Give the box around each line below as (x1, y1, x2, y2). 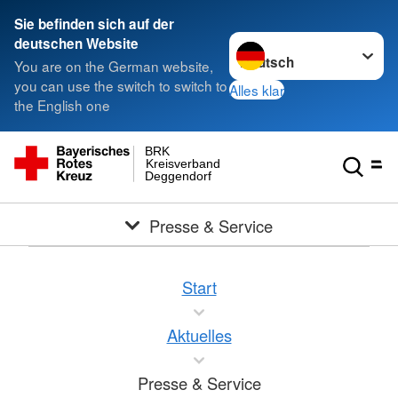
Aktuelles (166, 323, 232, 347)
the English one (14, 95, 110, 115)
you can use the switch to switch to (14, 76, 227, 96)
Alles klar (229, 79, 285, 99)
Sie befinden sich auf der (14, 14, 174, 34)
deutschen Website (14, 34, 139, 53)
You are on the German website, (14, 56, 213, 76)
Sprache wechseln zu (228, 31, 362, 52)
